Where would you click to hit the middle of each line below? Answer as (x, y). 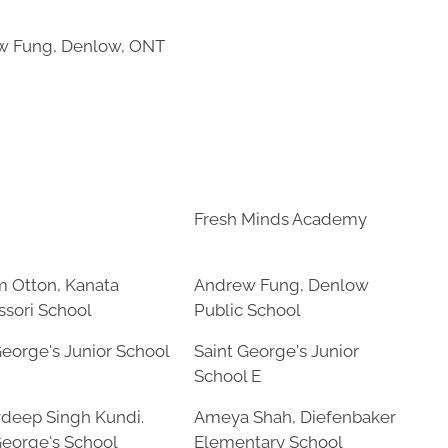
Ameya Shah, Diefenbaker (295, 417)
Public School (247, 310)
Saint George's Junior (276, 351)
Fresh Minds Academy (280, 219)
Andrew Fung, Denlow (281, 285)
